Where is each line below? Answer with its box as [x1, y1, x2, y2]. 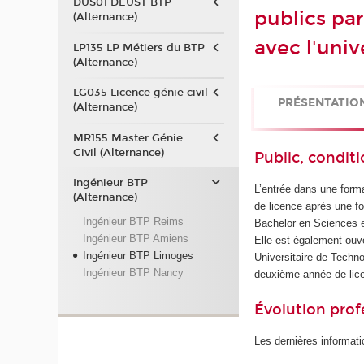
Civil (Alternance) [72, 145, 164, 159]
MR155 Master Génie [72, 131, 183, 145]
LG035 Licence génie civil [72, 86, 208, 100]
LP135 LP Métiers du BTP [72, 41, 205, 54]
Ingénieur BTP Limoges [82, 249, 193, 262]
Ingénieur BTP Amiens [82, 232, 188, 245]
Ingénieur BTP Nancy [82, 266, 184, 279]
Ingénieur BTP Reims [82, 214, 184, 227]
